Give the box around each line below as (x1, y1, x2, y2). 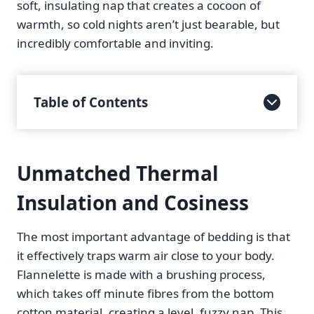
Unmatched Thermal (17, 160, 219, 187)
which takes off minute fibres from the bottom (17, 285, 274, 302)
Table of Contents (34, 93, 148, 111)
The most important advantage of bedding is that (17, 228, 290, 245)
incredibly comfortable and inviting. (17, 35, 214, 52)
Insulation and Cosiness (17, 189, 249, 217)
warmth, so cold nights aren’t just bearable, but (17, 16, 280, 33)
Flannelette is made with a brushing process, (17, 266, 266, 283)
